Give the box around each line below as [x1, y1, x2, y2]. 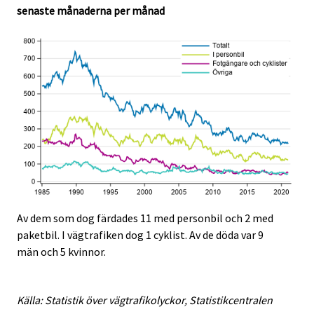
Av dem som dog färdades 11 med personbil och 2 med [17, 211, 273, 226]
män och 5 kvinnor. [17, 245, 106, 259]
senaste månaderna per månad [17, 3, 165, 18]
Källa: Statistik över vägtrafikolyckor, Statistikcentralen [17, 292, 273, 307]
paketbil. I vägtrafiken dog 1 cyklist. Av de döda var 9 [17, 228, 264, 243]
